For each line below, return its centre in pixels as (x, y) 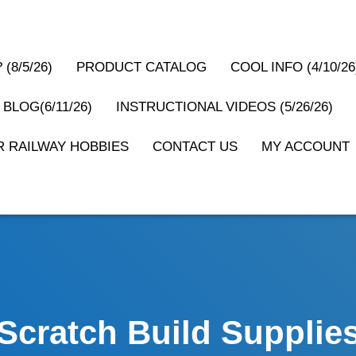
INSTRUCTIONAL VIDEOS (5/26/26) (224, 107)
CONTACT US (195, 147)
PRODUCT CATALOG (141, 67)
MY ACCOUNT (306, 147)
